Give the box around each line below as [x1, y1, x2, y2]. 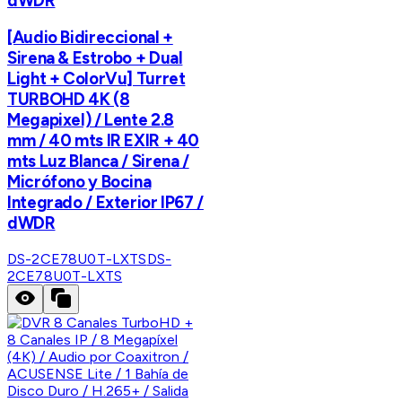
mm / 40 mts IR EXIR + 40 [7, 130, 200, 152]
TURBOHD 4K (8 [7, 89, 130, 110]
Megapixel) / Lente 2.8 [7, 109, 174, 131]
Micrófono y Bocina [7, 171, 152, 193]
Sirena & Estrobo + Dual [7, 48, 183, 69]
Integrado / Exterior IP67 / [7, 192, 204, 214]
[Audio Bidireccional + [7, 27, 173, 48]
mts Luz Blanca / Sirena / [7, 151, 189, 172]
